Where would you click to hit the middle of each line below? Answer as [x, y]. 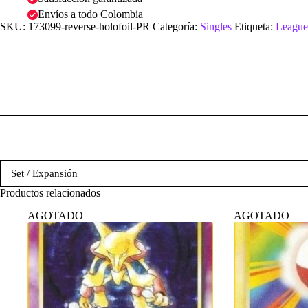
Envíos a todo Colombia [90, 14]
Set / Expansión [44, 173]
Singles [216, 27]
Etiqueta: [255, 27]
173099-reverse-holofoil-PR [89, 27]
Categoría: [176, 27]
